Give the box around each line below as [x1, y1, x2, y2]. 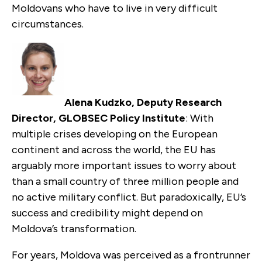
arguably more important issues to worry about [12, 158, 236, 172]
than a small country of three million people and [12, 174, 239, 188]
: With [185, 111, 213, 125]
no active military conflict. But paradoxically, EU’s [12, 190, 246, 204]
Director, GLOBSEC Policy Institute [12, 111, 185, 125]
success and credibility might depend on [12, 206, 203, 219]
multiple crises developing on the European [12, 127, 218, 140]
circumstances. [12, 17, 84, 30]
